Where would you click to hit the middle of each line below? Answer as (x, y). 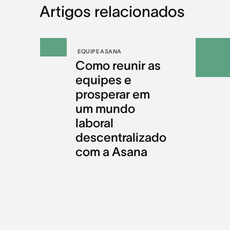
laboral (95, 123)
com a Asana (112, 152)
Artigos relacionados (112, 12)
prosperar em (113, 94)
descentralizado (121, 138)
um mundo (106, 109)
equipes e (104, 80)
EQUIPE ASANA (100, 52)
